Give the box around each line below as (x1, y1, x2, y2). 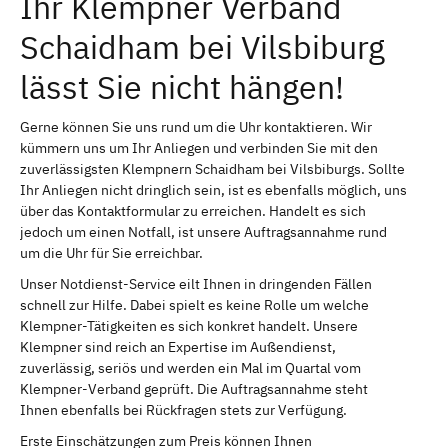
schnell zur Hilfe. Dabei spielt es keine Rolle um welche (20, 295, 369, 314)
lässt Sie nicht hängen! (20, 65, 344, 108)
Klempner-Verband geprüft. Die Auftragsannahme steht (20, 379, 368, 398)
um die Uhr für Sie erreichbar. (20, 243, 203, 262)
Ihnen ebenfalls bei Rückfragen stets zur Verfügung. (20, 400, 347, 419)
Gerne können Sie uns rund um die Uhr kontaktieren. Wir (20, 117, 372, 136)
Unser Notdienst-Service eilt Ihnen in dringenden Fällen (20, 274, 372, 293)
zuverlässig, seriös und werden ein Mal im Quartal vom (20, 358, 361, 377)
